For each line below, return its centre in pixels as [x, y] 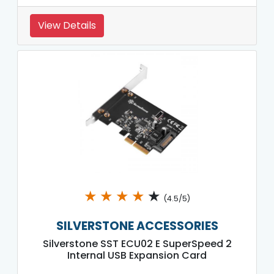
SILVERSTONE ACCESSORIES [137, 226]
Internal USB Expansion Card [137, 255]
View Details [67, 25]
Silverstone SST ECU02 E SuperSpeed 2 [137, 243]
